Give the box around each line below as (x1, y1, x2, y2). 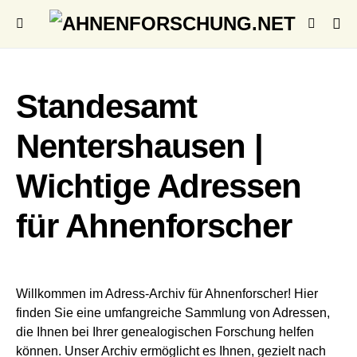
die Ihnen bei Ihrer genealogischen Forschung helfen (16, 325, 314, 339)
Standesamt (16, 88, 197, 125)
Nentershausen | (16, 127, 264, 165)
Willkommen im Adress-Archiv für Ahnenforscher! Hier (16, 287, 318, 300)
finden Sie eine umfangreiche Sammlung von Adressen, (16, 306, 330, 320)
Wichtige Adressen (16, 167, 302, 205)
